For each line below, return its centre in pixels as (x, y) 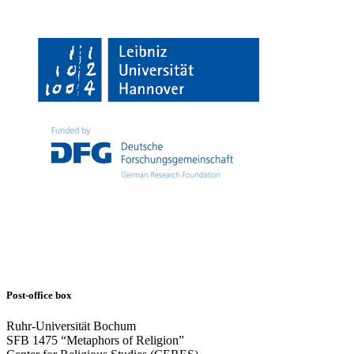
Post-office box (39, 296)
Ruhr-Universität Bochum (71, 326)
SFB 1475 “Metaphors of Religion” (95, 341)
